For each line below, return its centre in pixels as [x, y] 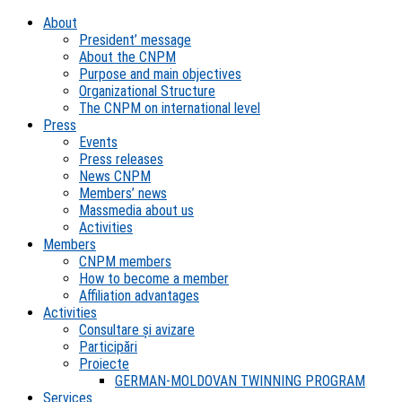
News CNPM [115, 176]
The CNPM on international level [170, 108]
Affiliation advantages [139, 296]
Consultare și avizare [137, 330]
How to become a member [154, 279]
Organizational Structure [147, 91]
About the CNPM [127, 57]
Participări [108, 347]
